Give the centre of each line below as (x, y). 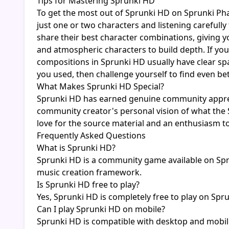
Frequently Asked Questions (91, 136)
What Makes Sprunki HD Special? (100, 87)
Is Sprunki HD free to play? (88, 185)
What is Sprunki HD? (76, 148)
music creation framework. (89, 173)
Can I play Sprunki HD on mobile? (101, 209)
